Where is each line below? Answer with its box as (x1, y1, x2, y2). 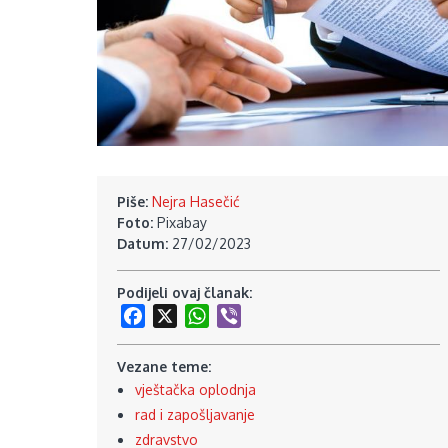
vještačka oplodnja (134, 381, 256, 399)
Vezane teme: (117, 358, 215, 376)
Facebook (145, 306, 208, 324)
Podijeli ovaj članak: (117, 283, 256, 301)
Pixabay (157, 213, 207, 231)
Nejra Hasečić (152, 192, 240, 210)
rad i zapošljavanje (134, 406, 255, 424)
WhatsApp (209, 306, 276, 324)
